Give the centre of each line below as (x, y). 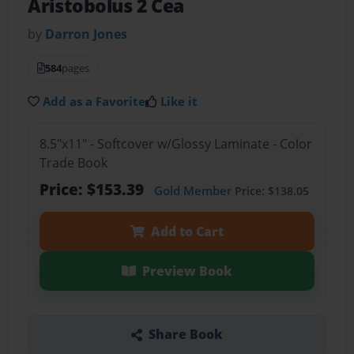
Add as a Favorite (94, 102)
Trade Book (73, 162)
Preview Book (187, 271)
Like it (179, 102)
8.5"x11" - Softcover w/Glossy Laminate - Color (175, 143)
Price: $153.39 (93, 189)
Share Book (185, 335)
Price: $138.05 (270, 190)
